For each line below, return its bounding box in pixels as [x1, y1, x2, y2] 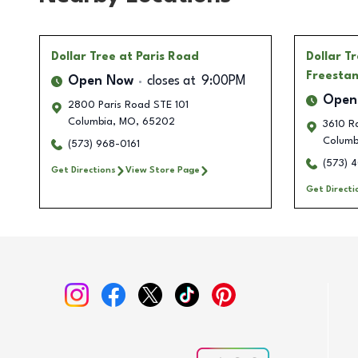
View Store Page [125, 165, 200, 176]
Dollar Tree [51, 51, 116, 63]
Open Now [68, 75, 133, 89]
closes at [147, 75, 196, 89]
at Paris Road [119, 51, 199, 63]
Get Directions [51, 165, 116, 176]
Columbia [68, 117, 113, 128]
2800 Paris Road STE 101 [68, 100, 189, 111]
